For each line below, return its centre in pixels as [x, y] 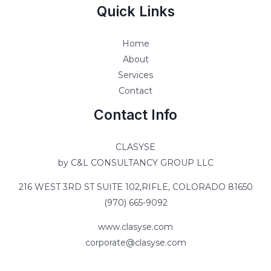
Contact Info [135, 115]
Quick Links [135, 11]
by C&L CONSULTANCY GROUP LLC [135, 162]
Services [135, 75]
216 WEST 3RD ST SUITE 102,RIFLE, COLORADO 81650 [135, 187]
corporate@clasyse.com [135, 242]
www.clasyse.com [135, 227]
